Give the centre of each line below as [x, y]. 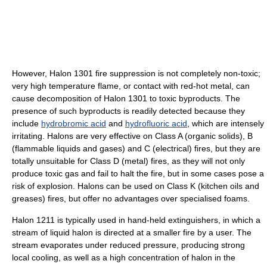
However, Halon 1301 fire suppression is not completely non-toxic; [136, 73]
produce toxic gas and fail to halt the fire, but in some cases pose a [138, 173]
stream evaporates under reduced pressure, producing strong [128, 245]
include [27, 123]
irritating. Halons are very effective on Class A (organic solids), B [132, 136]
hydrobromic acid [74, 123]
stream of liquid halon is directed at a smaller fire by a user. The [132, 232]
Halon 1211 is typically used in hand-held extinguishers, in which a [136, 220]
